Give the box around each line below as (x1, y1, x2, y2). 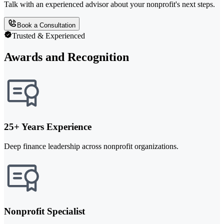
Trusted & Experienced (12, 31, 85, 40)
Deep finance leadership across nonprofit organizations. (4, 141, 178, 150)
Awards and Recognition (4, 50, 129, 64)
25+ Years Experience (4, 121, 91, 132)
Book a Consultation (17, 21, 75, 29)
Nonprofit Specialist (4, 206, 85, 217)
